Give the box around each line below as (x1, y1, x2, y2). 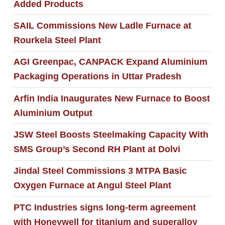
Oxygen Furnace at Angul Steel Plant (13, 180, 171, 191)
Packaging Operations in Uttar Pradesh (13, 71, 181, 82)
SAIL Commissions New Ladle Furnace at (13, 21, 191, 31)
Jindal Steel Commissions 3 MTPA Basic (13, 166, 187, 176)
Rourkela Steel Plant (13, 35, 101, 46)
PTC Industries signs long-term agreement (13, 202, 196, 212)
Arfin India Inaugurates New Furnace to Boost (13, 93, 210, 103)
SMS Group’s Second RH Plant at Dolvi (13, 144, 180, 154)
